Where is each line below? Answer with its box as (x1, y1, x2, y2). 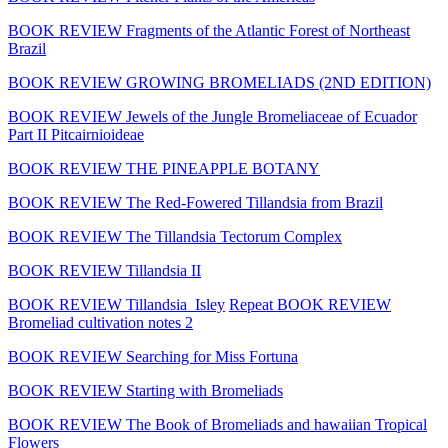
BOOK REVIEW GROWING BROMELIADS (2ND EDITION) (8, 73, 431, 91)
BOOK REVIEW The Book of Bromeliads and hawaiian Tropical (8, 415, 427, 433)
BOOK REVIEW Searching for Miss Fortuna (8, 347, 298, 365)
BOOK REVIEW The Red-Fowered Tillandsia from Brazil (8, 193, 383, 211)
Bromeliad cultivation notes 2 (8, 313, 193, 331)
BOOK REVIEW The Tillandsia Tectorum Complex (8, 227, 342, 245)
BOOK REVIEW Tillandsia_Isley (8, 295, 225, 313)
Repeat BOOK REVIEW (229, 295, 391, 313)
